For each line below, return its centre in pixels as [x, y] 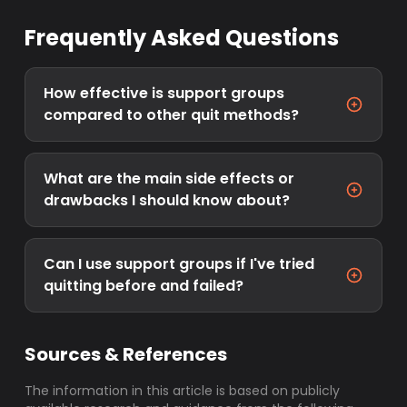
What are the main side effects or [169, 179]
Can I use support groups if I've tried [179, 264]
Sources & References [126, 354]
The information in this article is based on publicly [183, 391]
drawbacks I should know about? [167, 200]
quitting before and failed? [144, 286]
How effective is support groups [164, 93]
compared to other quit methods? [172, 115]
